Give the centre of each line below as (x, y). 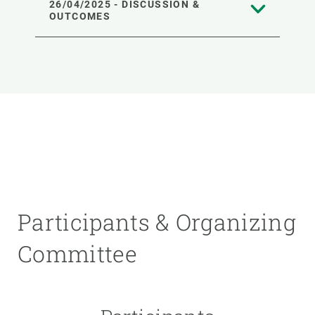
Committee (77, 253)
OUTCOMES (80, 16)
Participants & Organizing (157, 221)
